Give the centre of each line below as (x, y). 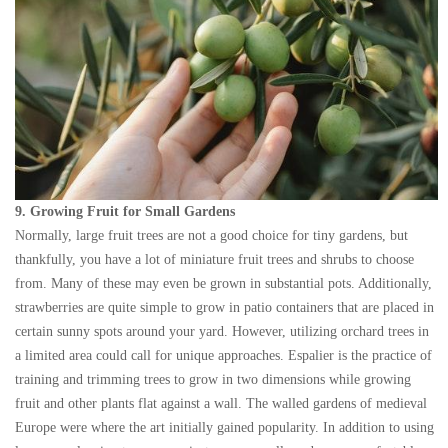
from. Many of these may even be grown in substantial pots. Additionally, (223, 284)
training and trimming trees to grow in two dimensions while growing (213, 380)
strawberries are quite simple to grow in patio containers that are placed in (224, 308)
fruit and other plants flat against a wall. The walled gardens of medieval (221, 404)
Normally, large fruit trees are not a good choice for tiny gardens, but (211, 236)
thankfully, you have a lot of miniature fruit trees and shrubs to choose (214, 260)
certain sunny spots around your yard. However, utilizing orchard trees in (222, 332)
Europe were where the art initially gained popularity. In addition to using (224, 428)
